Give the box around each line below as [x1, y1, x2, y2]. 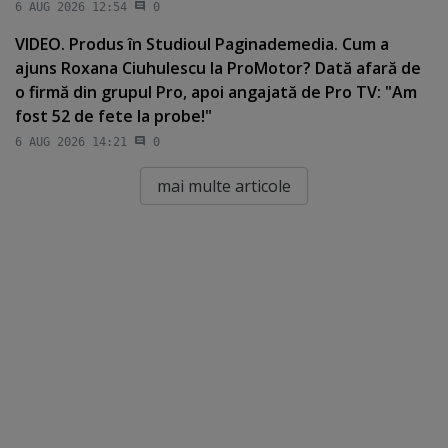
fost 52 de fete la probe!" [15, 104, 212, 127]
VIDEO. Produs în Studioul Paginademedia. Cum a [15, 32, 389, 55]
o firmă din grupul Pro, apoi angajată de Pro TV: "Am [15, 80, 417, 103]
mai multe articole [157, 175, 291, 198]
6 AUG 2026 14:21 [15, 135, 127, 150]
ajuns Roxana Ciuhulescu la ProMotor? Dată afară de [15, 56, 421, 79]
